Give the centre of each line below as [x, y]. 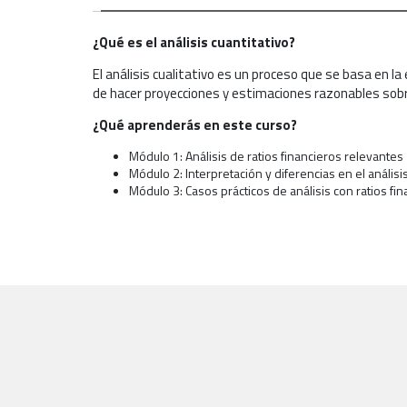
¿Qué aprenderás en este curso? [195, 125]
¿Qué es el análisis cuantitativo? [194, 43]
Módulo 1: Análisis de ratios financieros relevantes [266, 156]
